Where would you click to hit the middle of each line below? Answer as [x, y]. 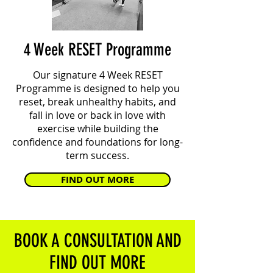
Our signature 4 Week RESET [97, 75]
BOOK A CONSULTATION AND [97, 241]
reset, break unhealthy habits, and [97, 102]
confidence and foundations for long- [97, 142]
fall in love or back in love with [97, 115]
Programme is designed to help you [97, 88]
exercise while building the [97, 129]
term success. [97, 155]
